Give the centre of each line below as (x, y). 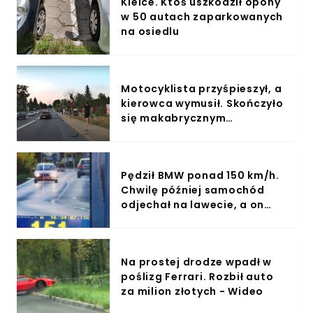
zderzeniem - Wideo (177, 132)
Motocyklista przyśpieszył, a (202, 88)
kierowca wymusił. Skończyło (202, 103)
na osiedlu (150, 31)
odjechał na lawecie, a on (193, 204)
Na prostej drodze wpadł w (197, 262)
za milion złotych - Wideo (192, 291)
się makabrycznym (174, 118)
